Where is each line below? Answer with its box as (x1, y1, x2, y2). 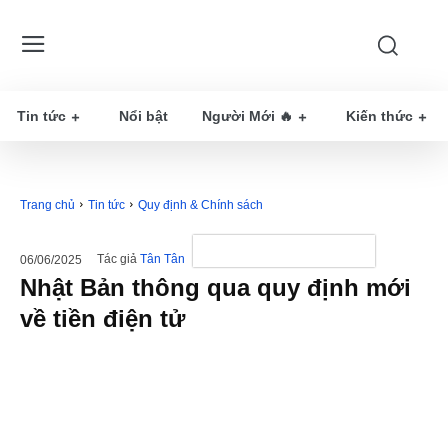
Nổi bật (119, 108, 168, 124)
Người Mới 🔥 (202, 108, 293, 124)
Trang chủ (20, 198, 75, 212)
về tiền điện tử (20, 305, 185, 332)
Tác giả (97, 252, 137, 267)
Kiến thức (346, 108, 413, 124)
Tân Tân (140, 252, 185, 267)
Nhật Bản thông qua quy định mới (20, 274, 411, 301)
